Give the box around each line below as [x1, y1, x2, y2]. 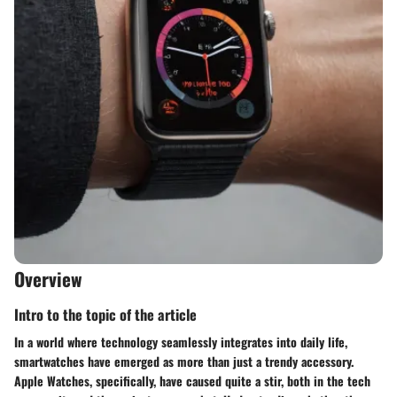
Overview [14, 265, 82, 292]
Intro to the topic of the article [14, 302, 197, 325]
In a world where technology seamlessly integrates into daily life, [14, 331, 347, 351]
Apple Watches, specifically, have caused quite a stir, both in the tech [14, 370, 370, 390]
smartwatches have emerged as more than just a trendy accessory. [14, 351, 354, 370]
